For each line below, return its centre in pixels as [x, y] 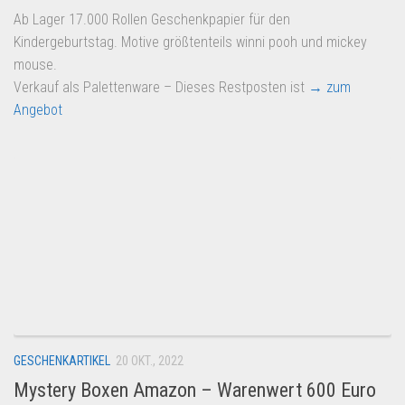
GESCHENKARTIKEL [62, 361]
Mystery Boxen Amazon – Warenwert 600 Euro [195, 391]
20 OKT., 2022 [150, 361]
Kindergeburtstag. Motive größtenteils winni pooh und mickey [190, 42]
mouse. [35, 65]
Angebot [38, 110]
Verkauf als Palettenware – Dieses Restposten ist [161, 88]
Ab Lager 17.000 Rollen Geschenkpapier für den [152, 20]
